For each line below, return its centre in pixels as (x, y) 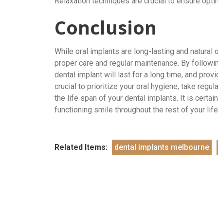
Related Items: (82, 147)
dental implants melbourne (162, 147)
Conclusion (106, 27)
